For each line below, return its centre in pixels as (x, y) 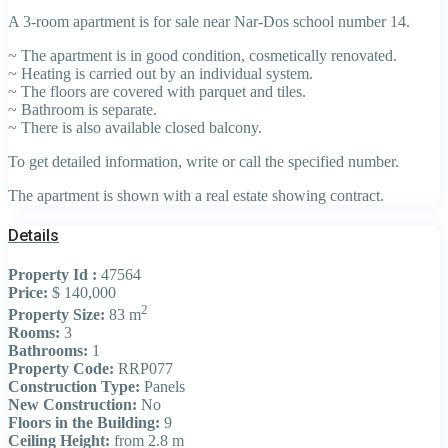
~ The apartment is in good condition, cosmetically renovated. (202, 55)
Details (33, 235)
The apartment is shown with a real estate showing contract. (196, 195)
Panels (162, 387)
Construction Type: (74, 387)
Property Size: (56, 315)
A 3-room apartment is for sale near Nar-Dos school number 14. (209, 21)
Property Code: (61, 369)
